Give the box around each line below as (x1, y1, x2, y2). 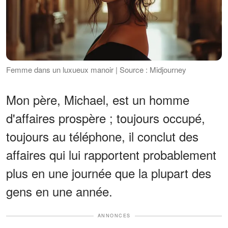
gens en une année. (6, 182, 112, 201)
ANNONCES (97, 212, 131, 219)
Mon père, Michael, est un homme (6, 91, 189, 109)
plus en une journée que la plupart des (6, 164, 211, 182)
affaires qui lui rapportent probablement (6, 146, 216, 164)
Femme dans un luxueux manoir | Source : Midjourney (6, 64, 186, 75)
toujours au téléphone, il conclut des (6, 127, 198, 146)
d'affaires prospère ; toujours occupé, (6, 109, 205, 127)
